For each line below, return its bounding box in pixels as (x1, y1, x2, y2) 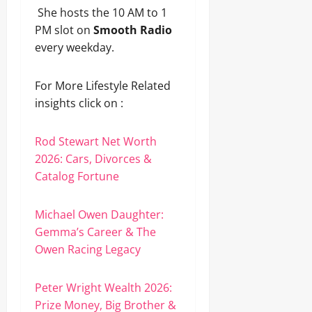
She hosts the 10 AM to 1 (35, 5, 167, 20)
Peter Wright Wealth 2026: (35, 280, 172, 295)
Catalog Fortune (35, 169, 122, 184)
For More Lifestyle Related (35, 78, 171, 93)
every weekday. (35, 40, 114, 55)
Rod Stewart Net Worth (35, 134, 157, 149)
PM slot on (35, 22, 93, 38)
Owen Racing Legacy (35, 242, 143, 257)
